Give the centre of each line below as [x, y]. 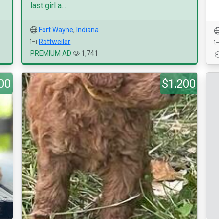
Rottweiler [55, 42]
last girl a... [48, 6]
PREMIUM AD [51, 53]
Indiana [88, 30]
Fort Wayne [56, 30]
